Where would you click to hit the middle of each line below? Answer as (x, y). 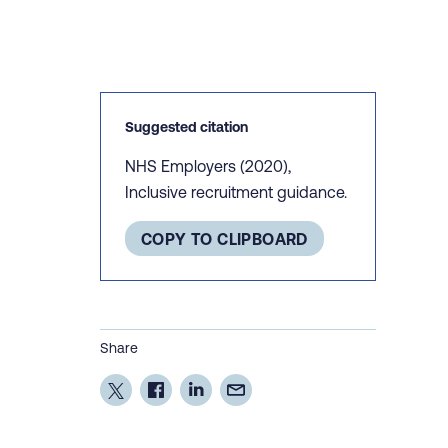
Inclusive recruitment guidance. (235, 191)
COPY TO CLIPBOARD (224, 238)
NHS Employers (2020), (207, 165)
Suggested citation (186, 126)
